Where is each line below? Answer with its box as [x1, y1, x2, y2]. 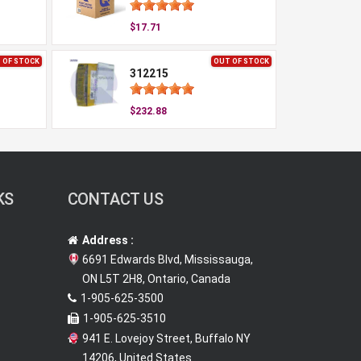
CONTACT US [67, 189, 164, 209]
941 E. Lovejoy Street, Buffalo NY [81, 332, 251, 345]
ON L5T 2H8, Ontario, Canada [81, 272, 230, 285]
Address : [81, 234, 134, 247]
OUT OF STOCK [214, 57, 269, 65]
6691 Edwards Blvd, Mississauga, [81, 253, 253, 266]
